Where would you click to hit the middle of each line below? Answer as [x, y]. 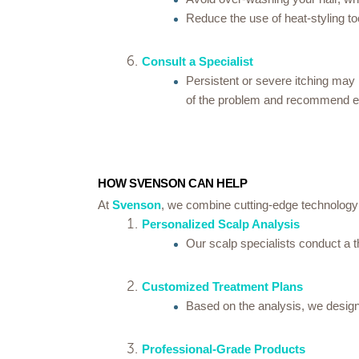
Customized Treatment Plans [222, 286]
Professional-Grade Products [224, 349]
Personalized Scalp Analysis [221, 224]
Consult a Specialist [198, 61]
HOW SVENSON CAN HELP [172, 183]
